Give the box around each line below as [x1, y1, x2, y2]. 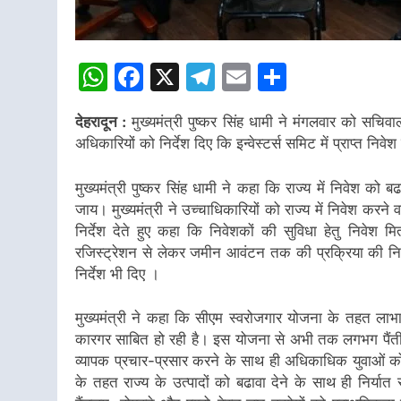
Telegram [215, 59, 343, 95]
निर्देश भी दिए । [75, 264, 159, 283]
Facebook [143, 59, 277, 95]
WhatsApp [107, 59, 249, 95]
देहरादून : [75, 113, 127, 132]
